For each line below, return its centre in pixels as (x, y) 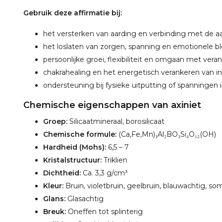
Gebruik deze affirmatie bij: (73, 13)
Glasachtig (84, 199)
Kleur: (53, 186)
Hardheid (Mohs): (75, 147)
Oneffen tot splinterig (104, 212)
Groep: (55, 121)
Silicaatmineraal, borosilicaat (116, 121)
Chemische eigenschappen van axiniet (112, 105)
